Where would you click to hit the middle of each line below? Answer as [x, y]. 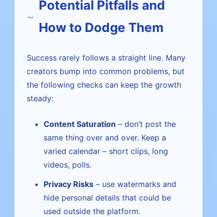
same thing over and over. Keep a [105, 138]
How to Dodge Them [101, 27]
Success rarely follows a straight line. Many [106, 58]
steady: [40, 98]
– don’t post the [146, 124]
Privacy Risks [69, 184]
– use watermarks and [135, 184]
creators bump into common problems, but [106, 71]
